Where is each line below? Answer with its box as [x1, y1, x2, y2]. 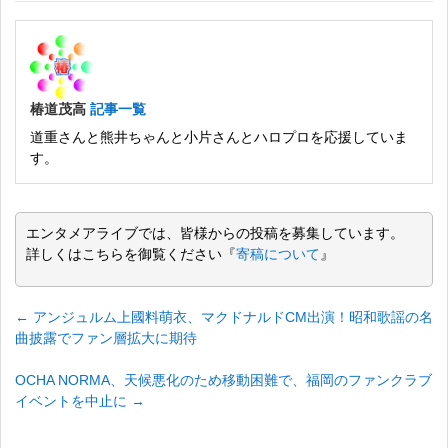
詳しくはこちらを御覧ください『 [26, 245, 236, 262]
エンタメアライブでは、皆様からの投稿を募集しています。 [26, 224, 404, 241]
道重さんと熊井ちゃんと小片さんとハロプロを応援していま [30, 128, 408, 145]
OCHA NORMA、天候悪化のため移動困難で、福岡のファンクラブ [15, 371, 432, 388]
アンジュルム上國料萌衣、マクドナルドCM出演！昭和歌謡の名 [29, 308, 433, 325]
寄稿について [236, 245, 320, 262]
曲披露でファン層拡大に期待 [15, 329, 197, 346]
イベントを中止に [15, 392, 131, 409]
